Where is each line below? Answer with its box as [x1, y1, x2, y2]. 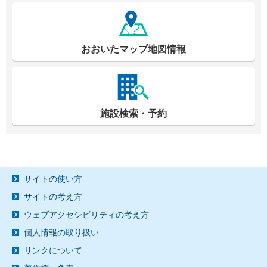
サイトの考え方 [24, 191, 82, 201]
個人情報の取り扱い [24, 227, 99, 237]
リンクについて [24, 245, 82, 255]
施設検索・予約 [100, 108, 167, 119]
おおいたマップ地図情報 [81, 44, 186, 54]
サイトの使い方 [24, 173, 82, 184]
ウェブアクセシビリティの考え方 [24, 209, 149, 219]
